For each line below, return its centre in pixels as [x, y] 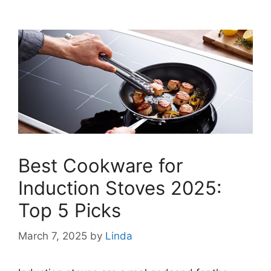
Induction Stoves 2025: [120, 188]
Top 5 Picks [70, 211]
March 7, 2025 [53, 236]
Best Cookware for [101, 166]
